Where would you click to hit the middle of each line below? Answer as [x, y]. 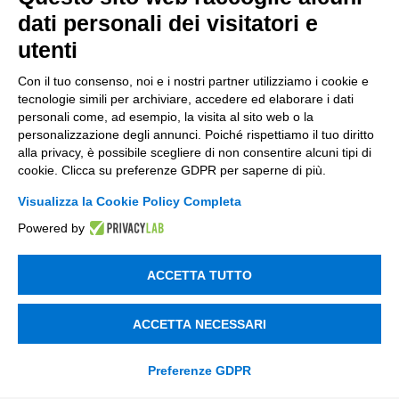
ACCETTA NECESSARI [199, 324]
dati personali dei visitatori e [168, 23]
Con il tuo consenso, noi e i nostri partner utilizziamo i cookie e [193, 81]
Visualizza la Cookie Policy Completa [130, 201]
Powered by [51, 228]
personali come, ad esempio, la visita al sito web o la [166, 117]
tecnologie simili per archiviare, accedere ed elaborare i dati [186, 99]
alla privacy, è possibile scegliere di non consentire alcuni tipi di [195, 152]
